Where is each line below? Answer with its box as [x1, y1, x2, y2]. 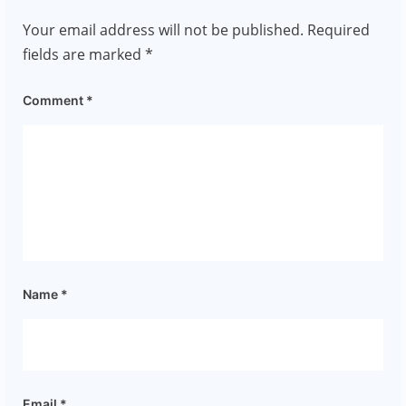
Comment [23, 92, 86, 109]
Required [307, 20, 370, 41]
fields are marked [23, 44, 145, 65]
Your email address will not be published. [23, 20, 304, 41]
